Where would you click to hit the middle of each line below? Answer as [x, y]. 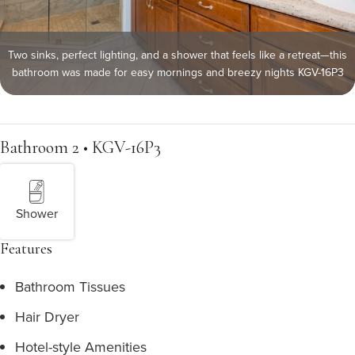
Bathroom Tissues [70, 286]
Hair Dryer [47, 317]
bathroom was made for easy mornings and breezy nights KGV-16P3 [177, 72]
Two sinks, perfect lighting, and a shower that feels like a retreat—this [177, 55]
